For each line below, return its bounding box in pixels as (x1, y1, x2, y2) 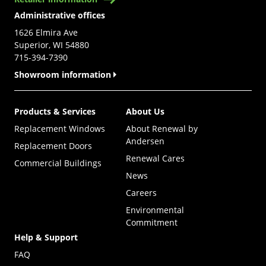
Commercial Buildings (14, 157, 102, 169)
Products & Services (14, 106, 96, 118)
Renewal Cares (126, 153, 185, 164)
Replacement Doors (14, 140, 92, 152)
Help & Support (14, 232, 78, 243)
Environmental (126, 204, 184, 216)
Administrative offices (14, 9, 105, 21)
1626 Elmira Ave (14, 27, 78, 39)
